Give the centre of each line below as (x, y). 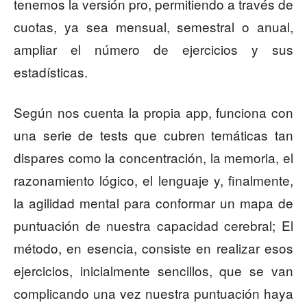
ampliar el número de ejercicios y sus (153, 49)
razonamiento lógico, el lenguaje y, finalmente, (153, 180)
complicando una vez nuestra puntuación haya (153, 293)
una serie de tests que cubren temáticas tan (153, 135)
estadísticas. (51, 72)
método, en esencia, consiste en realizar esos (153, 248)
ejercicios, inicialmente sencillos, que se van (153, 271)
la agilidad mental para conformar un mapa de (153, 203)
